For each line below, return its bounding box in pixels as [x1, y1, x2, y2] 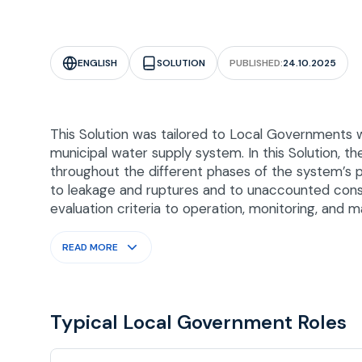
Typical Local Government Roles [50, 309, 347, 335]
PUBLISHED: [229, 57, 284, 70]
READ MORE [62, 241, 118, 255]
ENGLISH [78, 57, 118, 70]
